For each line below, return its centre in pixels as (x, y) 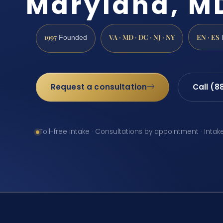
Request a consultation (99, 87)
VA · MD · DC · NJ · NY (142, 37)
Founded (72, 37)
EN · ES (208, 37)
